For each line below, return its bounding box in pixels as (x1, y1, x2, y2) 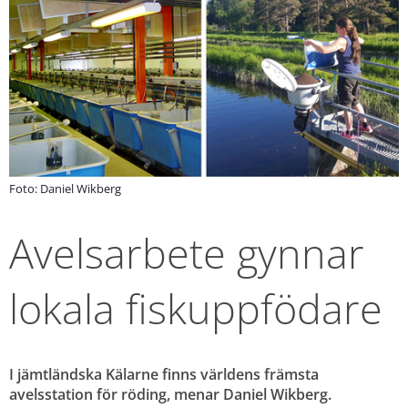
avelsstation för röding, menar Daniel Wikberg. (9, 383, 331, 404)
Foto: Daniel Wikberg (9, 179, 121, 197)
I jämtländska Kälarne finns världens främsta (9, 363, 319, 384)
